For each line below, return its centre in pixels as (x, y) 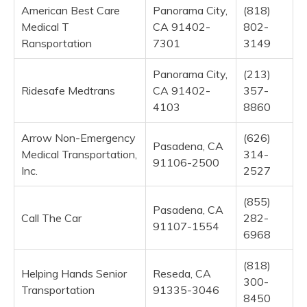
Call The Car (51, 218)
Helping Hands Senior (74, 273)
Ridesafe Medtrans (68, 90)
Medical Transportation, (79, 154)
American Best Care (71, 10)
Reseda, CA (182, 273)
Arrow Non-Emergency (78, 137)
